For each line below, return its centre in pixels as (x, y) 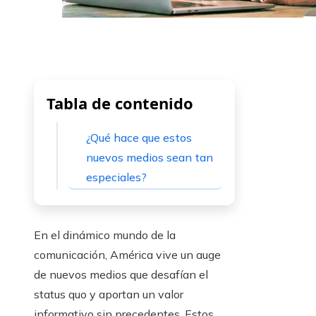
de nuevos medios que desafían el (121, 275)
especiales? (116, 177)
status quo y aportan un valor (109, 294)
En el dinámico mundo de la (105, 235)
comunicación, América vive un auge (127, 255)
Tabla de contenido (120, 103)
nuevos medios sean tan (150, 158)
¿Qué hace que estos (139, 138)
